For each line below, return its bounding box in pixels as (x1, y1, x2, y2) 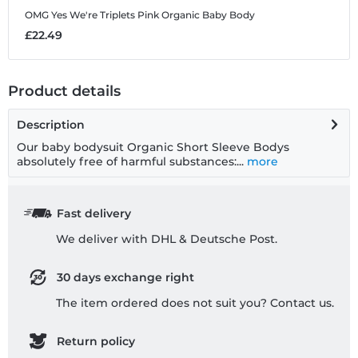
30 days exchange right (56, 270, 194, 285)
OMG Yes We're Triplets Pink (25, 9, 159, 22)
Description (17, 117, 85, 133)
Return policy (56, 334, 135, 349)
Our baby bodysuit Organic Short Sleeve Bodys (17, 140, 289, 155)
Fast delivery (56, 206, 131, 221)
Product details (8, 82, 121, 101)
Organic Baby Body (161, 9, 255, 22)
